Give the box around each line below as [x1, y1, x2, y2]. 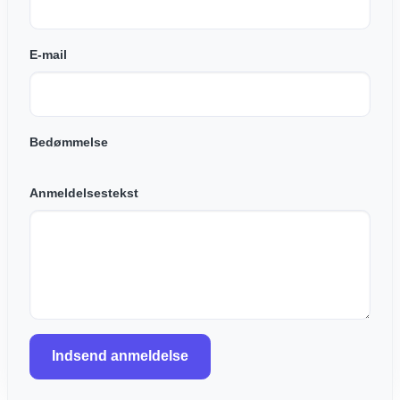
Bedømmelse [29, 134, 108, 149]
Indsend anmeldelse [52, 348, 188, 364]
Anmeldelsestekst [29, 185, 138, 200]
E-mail [29, 46, 67, 62]
